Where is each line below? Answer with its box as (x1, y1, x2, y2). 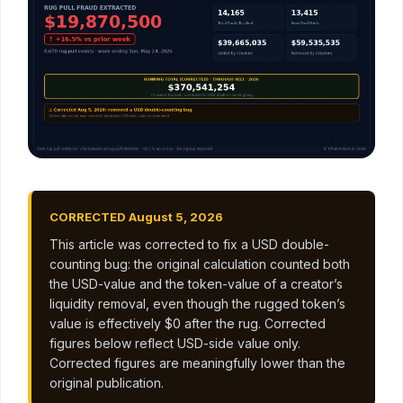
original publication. (49, 375, 164, 391)
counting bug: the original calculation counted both (49, 256, 350, 273)
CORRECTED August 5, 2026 (49, 210, 223, 225)
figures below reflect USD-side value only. (49, 336, 300, 352)
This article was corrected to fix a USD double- (49, 237, 329, 253)
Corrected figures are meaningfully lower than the (49, 355, 345, 372)
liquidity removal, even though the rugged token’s (49, 296, 345, 312)
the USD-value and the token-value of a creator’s (49, 276, 343, 292)
